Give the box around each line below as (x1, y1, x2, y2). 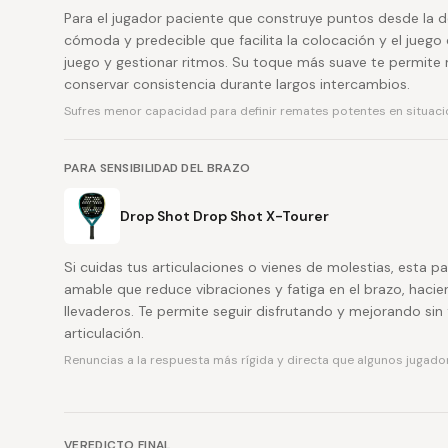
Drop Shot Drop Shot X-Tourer (120, 207, 329, 225)
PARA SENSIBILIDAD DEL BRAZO (64, 160, 251, 176)
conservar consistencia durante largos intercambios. (64, 75, 410, 93)
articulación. (64, 324, 144, 342)
